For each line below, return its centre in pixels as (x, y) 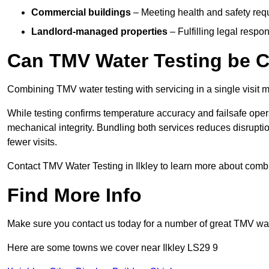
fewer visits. (32, 142)
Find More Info (74, 195)
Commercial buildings (81, 13)
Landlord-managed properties (99, 32)
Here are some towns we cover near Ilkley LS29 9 (113, 248)
